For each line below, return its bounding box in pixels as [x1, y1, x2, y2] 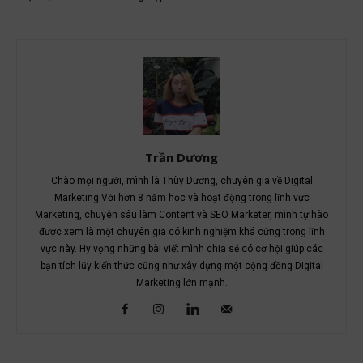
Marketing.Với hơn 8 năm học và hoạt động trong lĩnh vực [53, 194, 310, 206]
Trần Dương [145, 151, 218, 168]
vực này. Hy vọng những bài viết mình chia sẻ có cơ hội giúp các [40, 245, 323, 257]
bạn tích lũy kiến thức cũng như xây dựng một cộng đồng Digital [40, 262, 323, 274]
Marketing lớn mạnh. [135, 279, 228, 291]
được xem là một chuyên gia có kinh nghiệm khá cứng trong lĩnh [38, 228, 325, 240]
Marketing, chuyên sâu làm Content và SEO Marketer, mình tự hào [35, 211, 328, 223]
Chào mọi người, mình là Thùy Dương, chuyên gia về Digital [50, 177, 313, 189]
